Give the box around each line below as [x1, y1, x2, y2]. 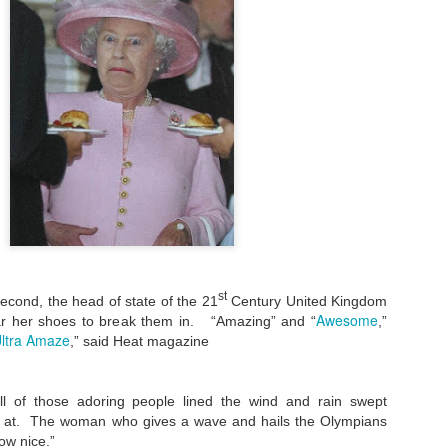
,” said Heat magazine [70, 332, 217, 349]
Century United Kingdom [226, 292, 388, 309]
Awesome [316, 309, 378, 330]
